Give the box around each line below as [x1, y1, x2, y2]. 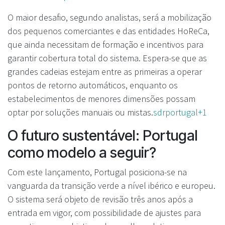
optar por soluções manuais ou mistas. [8, 106, 153, 118]
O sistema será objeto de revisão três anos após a [8, 193, 193, 205]
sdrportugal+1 [153, 106, 207, 118]
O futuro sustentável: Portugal [8, 126, 198, 144]
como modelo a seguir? [8, 143, 156, 161]
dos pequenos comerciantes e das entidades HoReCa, [8, 25, 209, 37]
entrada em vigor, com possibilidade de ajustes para [8, 206, 201, 218]
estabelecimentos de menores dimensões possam [8, 92, 195, 104]
